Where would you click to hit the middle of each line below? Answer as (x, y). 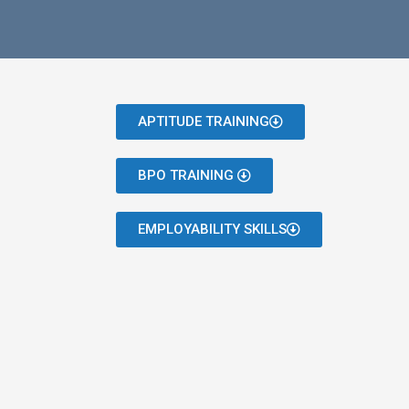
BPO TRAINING (188, 175)
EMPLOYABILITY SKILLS (212, 229)
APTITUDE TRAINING (204, 121)
